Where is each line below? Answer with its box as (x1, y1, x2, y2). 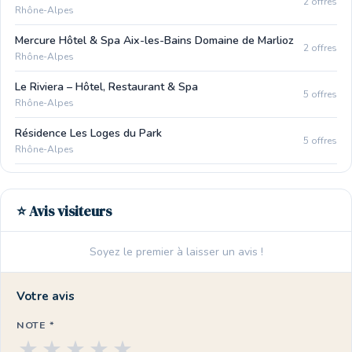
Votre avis (16, 288, 75, 304)
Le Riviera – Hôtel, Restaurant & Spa (15, 79, 198, 94)
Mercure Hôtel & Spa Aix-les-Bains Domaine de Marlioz (15, 33, 294, 48)
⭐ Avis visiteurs (16, 202, 112, 221)
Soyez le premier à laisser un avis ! (89, 244, 263, 259)
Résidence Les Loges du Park (15, 126, 162, 141)
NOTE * (16, 318, 55, 332)
